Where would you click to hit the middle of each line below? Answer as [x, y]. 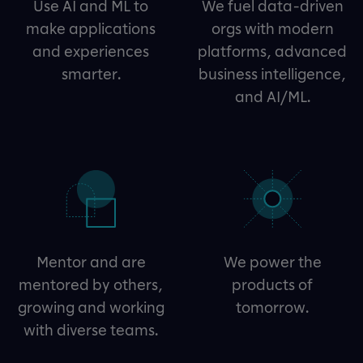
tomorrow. [272, 307]
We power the [272, 262]
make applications [91, 29]
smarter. [91, 74]
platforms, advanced [272, 51]
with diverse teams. [91, 330]
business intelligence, [272, 74]
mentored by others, [91, 285]
